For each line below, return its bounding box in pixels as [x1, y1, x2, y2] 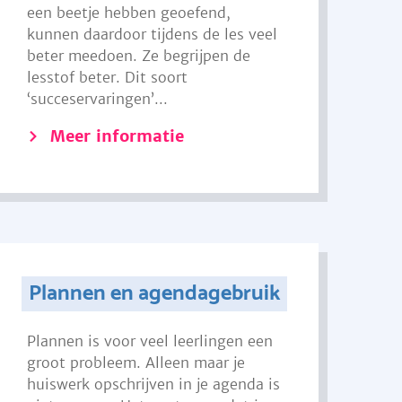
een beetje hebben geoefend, [27, 4, 232, 22]
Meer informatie [50, 126, 185, 146]
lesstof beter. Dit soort [27, 68, 188, 86]
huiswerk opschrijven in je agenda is [27, 375, 281, 393]
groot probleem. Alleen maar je [27, 354, 246, 371]
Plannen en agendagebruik [28, 276, 280, 311]
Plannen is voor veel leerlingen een [27, 332, 274, 350]
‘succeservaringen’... [27, 90, 169, 108]
